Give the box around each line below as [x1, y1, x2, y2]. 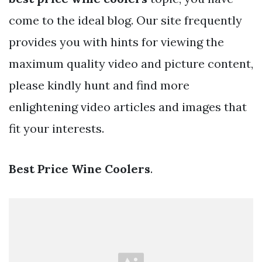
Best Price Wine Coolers [9, 161, 150, 176]
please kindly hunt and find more [9, 77, 189, 92]
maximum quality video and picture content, [9, 56, 253, 71]
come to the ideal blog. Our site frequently [9, 12, 242, 27]
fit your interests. [9, 120, 104, 136]
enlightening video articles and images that [9, 99, 247, 114]
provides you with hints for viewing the [9, 34, 224, 49]
